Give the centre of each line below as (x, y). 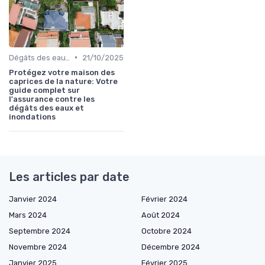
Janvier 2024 (33, 199)
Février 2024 (164, 199)
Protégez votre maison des (62, 72)
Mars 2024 (28, 215)
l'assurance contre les (52, 99)
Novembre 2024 (38, 247)
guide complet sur (44, 90)
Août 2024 (161, 215)
